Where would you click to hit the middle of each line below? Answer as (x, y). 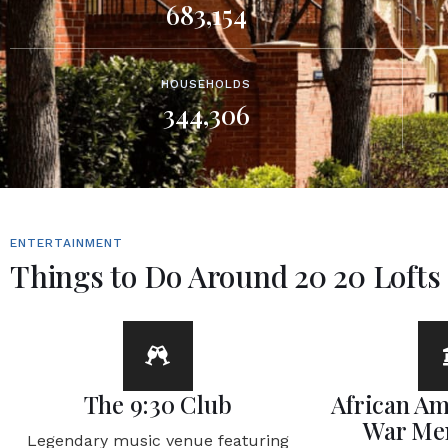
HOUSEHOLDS (206, 84)
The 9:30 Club (157, 404)
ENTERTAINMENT (66, 243)
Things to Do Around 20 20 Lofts (225, 276)
